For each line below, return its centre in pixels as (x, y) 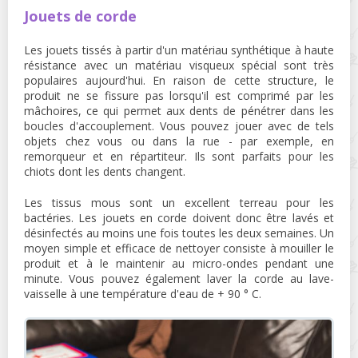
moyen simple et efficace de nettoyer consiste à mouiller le (179, 249)
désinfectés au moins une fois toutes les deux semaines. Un (179, 233)
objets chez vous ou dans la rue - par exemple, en (179, 141)
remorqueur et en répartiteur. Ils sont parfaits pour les (179, 157)
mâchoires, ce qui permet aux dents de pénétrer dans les (179, 111)
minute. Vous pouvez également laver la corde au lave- (179, 279)
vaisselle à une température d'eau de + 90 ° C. (143, 294)
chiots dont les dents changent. (105, 172)
